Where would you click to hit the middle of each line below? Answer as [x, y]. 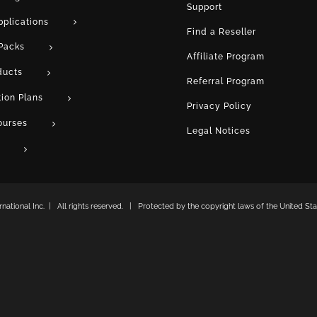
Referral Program [226, 81]
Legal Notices [219, 131]
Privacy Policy [219, 106]
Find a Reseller [221, 31]
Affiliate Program [226, 56]
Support [204, 7]
